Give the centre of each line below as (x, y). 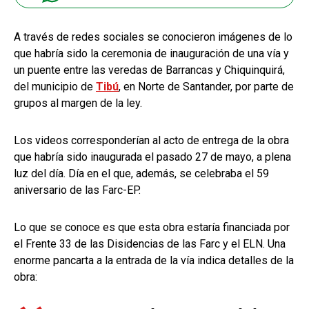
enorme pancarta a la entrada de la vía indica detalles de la (154, 260)
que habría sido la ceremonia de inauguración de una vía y (151, 53)
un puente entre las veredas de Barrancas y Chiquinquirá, (149, 70)
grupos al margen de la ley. (78, 103)
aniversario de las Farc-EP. (79, 190)
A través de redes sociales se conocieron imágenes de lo (153, 37)
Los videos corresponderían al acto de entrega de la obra (151, 140)
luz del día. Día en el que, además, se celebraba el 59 (141, 173)
